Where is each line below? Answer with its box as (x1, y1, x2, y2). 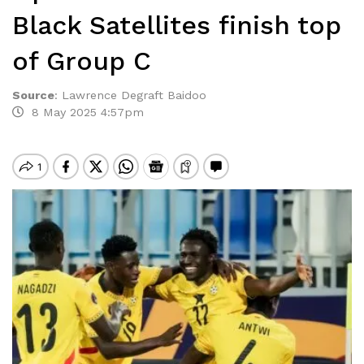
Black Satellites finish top (12, 10, 341, 41)
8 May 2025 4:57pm (24, 106, 144, 119)
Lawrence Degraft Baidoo (62, 89, 206, 102)
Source (12, 89, 54, 102)
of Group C (12, 45, 151, 76)
